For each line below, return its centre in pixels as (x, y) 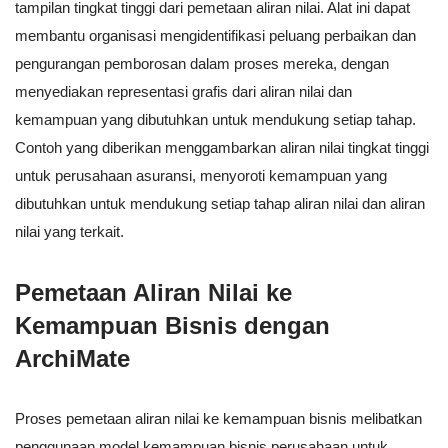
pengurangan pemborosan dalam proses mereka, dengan (202, 64)
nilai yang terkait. (69, 232)
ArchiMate (72, 359)
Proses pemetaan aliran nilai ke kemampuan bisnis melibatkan (218, 419)
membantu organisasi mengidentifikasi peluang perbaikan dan (215, 36)
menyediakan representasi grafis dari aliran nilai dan (183, 92)
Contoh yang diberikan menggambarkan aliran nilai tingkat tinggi (222, 148)
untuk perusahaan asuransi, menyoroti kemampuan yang (201, 176)
